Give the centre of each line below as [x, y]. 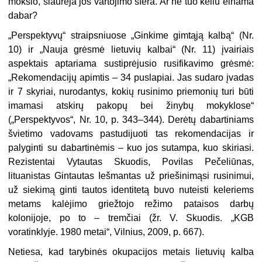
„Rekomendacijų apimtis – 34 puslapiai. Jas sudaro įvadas [131, 78]
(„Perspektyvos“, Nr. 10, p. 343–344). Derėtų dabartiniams [131, 120]
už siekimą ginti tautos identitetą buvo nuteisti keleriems [131, 190]
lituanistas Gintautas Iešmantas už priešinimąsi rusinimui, [131, 176]
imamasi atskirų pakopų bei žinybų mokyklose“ [131, 106]
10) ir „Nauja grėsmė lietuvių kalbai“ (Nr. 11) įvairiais [131, 50]
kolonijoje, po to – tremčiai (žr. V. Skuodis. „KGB [131, 218]
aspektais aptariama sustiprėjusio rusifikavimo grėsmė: [131, 64]
